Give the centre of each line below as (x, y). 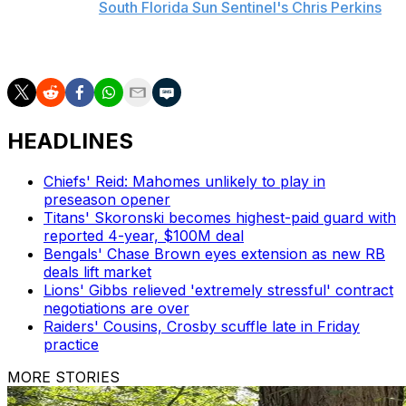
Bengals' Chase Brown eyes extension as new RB (214, 254)
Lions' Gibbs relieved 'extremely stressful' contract (218, 290)
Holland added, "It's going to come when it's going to (189, 28)
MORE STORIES (63, 377)
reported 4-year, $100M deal (144, 236)
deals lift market (97, 272)
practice (71, 345)
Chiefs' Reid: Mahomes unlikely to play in (184, 182)
